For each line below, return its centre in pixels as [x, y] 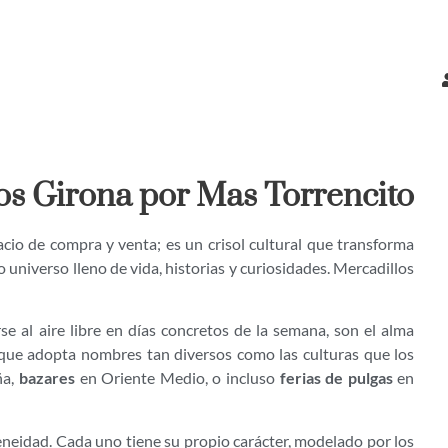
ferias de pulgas [336, 378]
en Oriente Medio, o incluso [177, 378]
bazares [47, 378]
